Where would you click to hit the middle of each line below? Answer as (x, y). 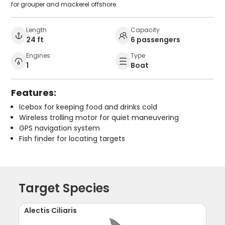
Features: (34, 93)
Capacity (145, 30)
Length (37, 30)
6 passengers (155, 40)
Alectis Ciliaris (51, 211)
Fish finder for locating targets (72, 139)
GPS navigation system (60, 128)
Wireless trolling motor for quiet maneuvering (99, 118)
